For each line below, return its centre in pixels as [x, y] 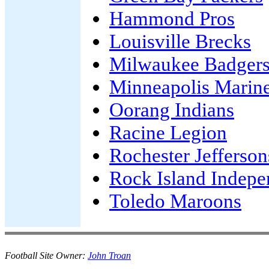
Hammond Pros [172, 18]
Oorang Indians [172, 110]
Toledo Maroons [175, 201]
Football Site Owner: [46, 255]
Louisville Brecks [180, 41]
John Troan [109, 255]
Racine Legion [168, 132]
